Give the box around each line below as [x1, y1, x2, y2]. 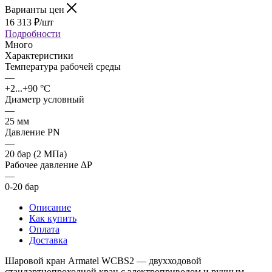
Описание [29, 202, 71, 212]
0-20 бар [5, 181, 39, 192]
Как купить [29, 212, 76, 223]
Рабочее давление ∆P [5, 159, 92, 170]
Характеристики [5, 50, 73, 61]
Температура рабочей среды [5, 61, 121, 72]
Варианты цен [5, 4, 67, 15]
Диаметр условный [5, 93, 84, 104]
